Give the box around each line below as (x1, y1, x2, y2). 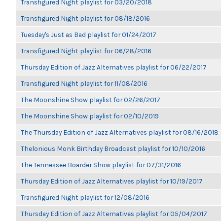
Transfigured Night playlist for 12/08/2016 (21, 193, 149, 201)
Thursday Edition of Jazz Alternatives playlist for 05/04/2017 (21, 210, 207, 218)
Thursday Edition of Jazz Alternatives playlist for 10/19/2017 (21, 177, 203, 185)
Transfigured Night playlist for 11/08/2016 (21, 79, 147, 87)
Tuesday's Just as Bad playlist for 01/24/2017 (21, 31, 156, 38)
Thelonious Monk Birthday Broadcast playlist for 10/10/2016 (21, 145, 205, 152)
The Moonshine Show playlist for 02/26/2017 (21, 96, 160, 104)
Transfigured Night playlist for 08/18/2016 (21, 14, 150, 22)
